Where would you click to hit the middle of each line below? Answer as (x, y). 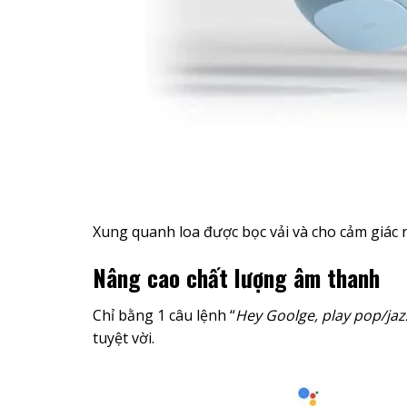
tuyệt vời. (124, 338)
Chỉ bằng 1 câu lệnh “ (164, 315)
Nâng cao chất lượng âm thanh (236, 277)
